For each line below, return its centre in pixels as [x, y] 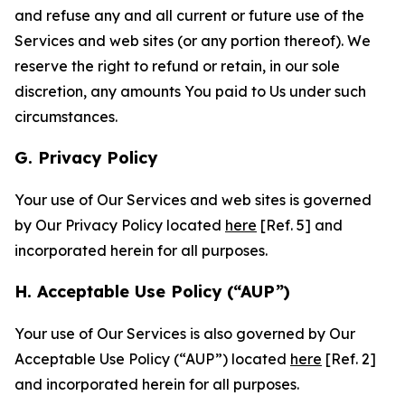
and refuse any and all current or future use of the [189, 15]
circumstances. [66, 117]
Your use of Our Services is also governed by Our [185, 334]
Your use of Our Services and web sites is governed [193, 200]
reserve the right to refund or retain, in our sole [177, 66]
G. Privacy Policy [86, 158]
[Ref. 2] [349, 359]
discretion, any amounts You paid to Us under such [190, 91]
